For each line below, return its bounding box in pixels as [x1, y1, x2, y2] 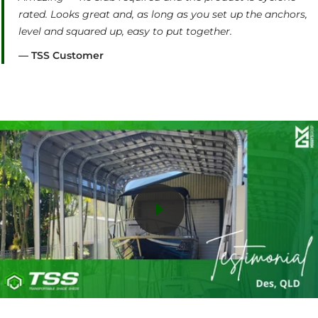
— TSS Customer [18, 49, 104, 62]
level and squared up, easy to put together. [18, 25, 232, 38]
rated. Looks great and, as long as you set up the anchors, [18, 8, 307, 21]
